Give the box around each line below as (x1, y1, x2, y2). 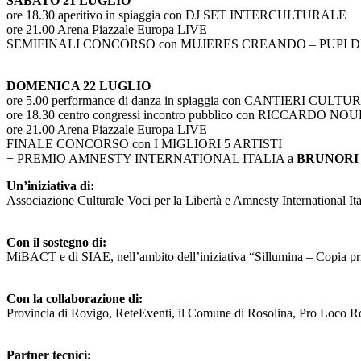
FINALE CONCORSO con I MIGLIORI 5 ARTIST (6, 137, 278, 151)
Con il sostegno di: (6, 235, 106, 250)
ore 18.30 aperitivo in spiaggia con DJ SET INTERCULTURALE (6, 8, 346, 23)
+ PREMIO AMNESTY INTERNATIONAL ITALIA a (6, 151, 297, 166)
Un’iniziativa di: (6, 179, 94, 193)
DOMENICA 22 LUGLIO (6, 79, 151, 93)
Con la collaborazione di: (6, 292, 143, 306)
